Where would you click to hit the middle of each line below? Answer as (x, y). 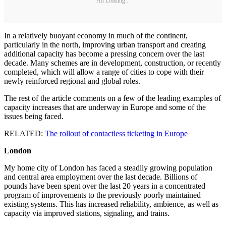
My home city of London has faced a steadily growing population (108, 168)
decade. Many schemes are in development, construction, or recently (112, 63)
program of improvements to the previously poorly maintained (102, 195)
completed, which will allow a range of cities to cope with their (104, 72)
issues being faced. (34, 117)
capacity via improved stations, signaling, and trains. (87, 213)
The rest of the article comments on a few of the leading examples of (112, 98)
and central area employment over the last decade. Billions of (101, 177)
